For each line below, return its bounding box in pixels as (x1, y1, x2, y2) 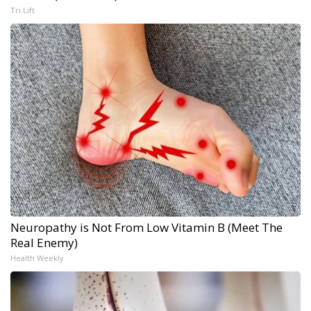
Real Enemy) (10, 234, 78, 251)
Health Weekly (10, 252, 64, 263)
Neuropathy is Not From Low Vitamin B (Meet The (10, 219, 283, 235)
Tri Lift (10, 4, 35, 15)
